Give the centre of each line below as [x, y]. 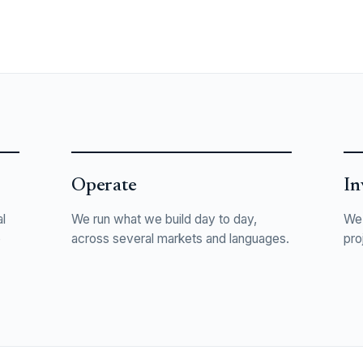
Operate [104, 186]
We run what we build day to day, [164, 219]
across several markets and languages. [180, 238]
